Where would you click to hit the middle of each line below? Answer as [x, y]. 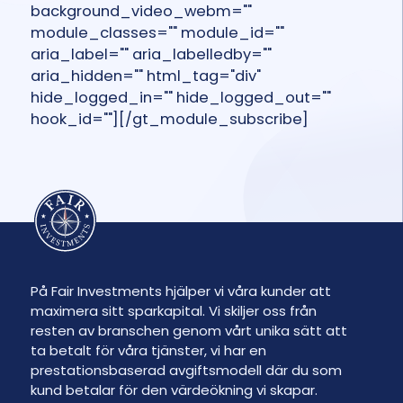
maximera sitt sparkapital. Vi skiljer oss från [173, 310]
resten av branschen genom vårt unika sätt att [188, 330]
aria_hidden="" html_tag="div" [145, 76]
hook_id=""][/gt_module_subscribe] [169, 120]
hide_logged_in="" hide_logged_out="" [180, 98]
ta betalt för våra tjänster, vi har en [148, 350]
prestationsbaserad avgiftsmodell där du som [186, 370]
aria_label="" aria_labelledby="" [151, 55]
